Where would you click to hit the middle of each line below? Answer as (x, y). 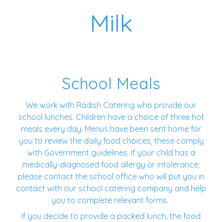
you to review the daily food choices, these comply (111, 140)
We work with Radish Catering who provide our (111, 105)
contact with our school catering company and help (111, 188)
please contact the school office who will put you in (111, 176)
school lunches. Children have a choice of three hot (111, 117)
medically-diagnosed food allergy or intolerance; (111, 164)
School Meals (111, 83)
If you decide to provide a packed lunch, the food (111, 216)
